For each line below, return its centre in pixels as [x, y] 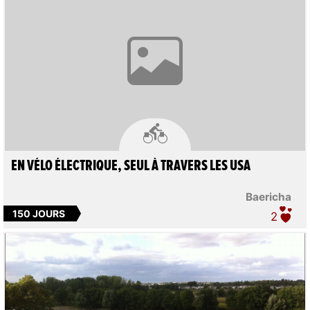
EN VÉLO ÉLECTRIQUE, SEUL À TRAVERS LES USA [130, 166]
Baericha [269, 197]
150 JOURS [39, 213]
